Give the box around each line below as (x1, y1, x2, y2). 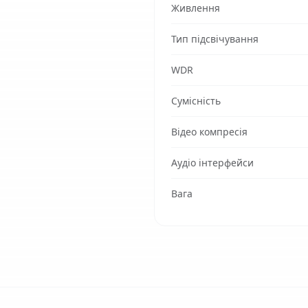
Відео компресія (171, 125, 247, 138)
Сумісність (171, 94, 221, 107)
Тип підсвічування (171, 32, 258, 45)
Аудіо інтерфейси (171, 156, 254, 169)
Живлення (171, 1, 220, 14)
